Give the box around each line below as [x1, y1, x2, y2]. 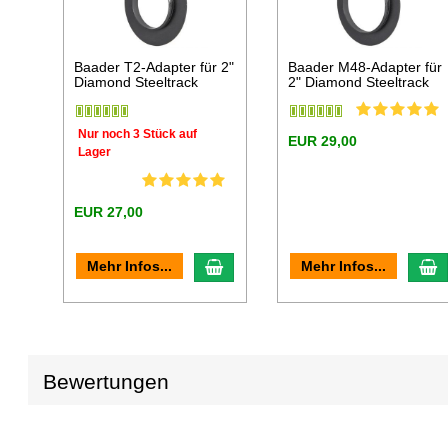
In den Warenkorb [222, 257, 348, 275]
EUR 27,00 [74, 203, 144, 220]
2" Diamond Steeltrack [288, 74, 430, 91]
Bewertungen [43, 370, 170, 394]
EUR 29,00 [288, 133, 358, 150]
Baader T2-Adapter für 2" [74, 59, 235, 76]
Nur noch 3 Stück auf [78, 126, 198, 141]
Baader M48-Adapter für [288, 59, 443, 76]
